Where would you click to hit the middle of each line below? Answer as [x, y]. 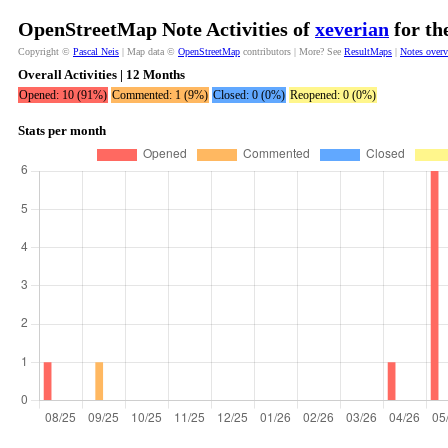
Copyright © [45, 51]
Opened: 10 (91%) [63, 95]
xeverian [352, 29]
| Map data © [148, 51]
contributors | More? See [292, 51]
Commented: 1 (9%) [160, 95]
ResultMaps [368, 51]
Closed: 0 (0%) [249, 95]
